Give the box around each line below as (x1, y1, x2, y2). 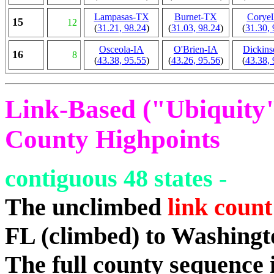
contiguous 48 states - (5, 165, 227, 192)
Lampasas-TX (94, 12, 149, 22)
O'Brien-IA (174, 44, 218, 54)
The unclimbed (5, 193, 168, 221)
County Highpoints (5, 125, 220, 154)
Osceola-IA (99, 44, 144, 54)
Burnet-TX (174, 12, 217, 22)
